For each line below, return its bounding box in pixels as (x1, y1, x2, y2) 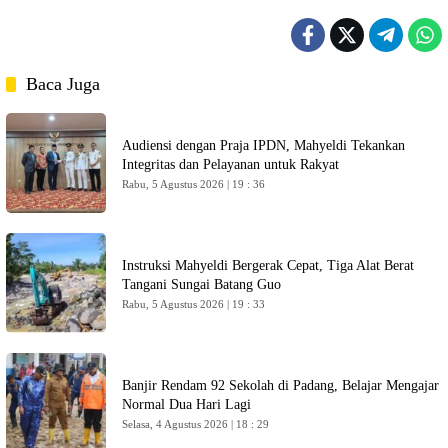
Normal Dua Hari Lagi (122, 396, 251, 412)
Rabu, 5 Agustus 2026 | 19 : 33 (122, 297, 266, 310)
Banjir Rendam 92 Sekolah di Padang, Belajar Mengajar (122, 377, 439, 393)
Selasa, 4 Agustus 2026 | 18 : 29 (122, 417, 270, 430)
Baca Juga (26, 73, 100, 94)
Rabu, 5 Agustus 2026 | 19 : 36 (122, 177, 266, 190)
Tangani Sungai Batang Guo (122, 276, 281, 292)
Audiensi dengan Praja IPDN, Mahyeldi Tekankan (122, 137, 405, 153)
